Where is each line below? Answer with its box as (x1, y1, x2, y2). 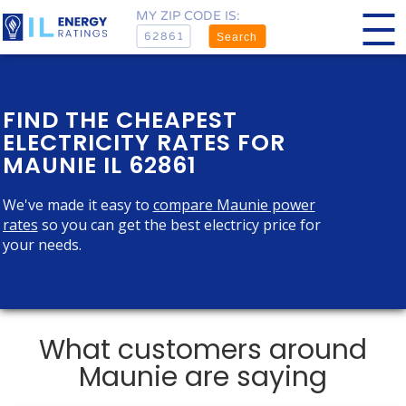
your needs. (2, 235, 82, 255)
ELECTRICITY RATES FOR (2, 127, 285, 159)
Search (217, 30, 257, 43)
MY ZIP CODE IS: (136, 7, 240, 24)
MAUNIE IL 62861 (2, 150, 197, 181)
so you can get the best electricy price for (37, 215, 321, 235)
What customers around (39, 331, 367, 369)
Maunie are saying (79, 358, 327, 396)
